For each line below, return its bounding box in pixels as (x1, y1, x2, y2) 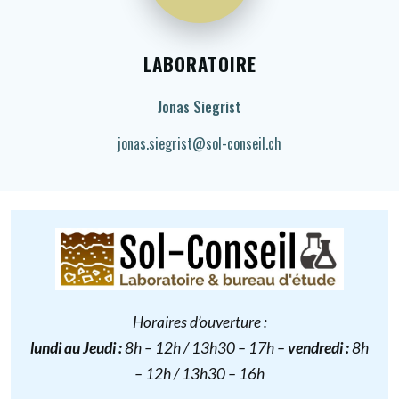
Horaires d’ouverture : (132, 313, 267, 332)
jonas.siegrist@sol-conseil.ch (118, 133, 281, 155)
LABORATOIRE (142, 50, 256, 78)
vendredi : (288, 338, 349, 358)
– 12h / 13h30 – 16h (134, 364, 265, 384)
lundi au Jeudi (30, 338, 116, 358)
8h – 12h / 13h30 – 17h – (122, 338, 288, 358)
